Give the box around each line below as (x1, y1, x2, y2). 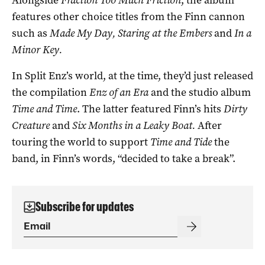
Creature (12, 118, 50, 133)
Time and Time (12, 102, 77, 117)
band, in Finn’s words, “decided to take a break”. (12, 151, 235, 166)
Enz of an (89, 85, 133, 100)
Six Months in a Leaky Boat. (72, 118, 195, 133)
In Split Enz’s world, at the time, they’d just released (12, 69, 253, 83)
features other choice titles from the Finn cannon (12, 9, 245, 24)
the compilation (12, 85, 89, 100)
